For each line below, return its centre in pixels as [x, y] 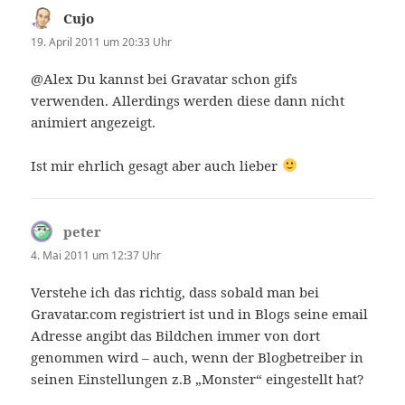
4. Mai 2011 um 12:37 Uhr [96, 255]
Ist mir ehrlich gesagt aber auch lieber [156, 165]
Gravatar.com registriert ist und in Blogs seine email [200, 313]
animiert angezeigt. [94, 122]
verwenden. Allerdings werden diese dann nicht [188, 100]
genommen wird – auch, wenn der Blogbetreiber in [198, 357]
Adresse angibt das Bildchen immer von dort [176, 335]
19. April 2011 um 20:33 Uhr [102, 42]
